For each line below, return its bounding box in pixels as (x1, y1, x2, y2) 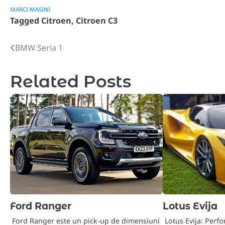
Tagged (10, 15, 41, 26)
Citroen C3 (76, 15, 118, 26)
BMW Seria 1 (15, 42, 63, 53)
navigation (10, 60, 79, 75)
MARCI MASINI (10, 5, 50, 13)
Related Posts (10, 70, 131, 91)
